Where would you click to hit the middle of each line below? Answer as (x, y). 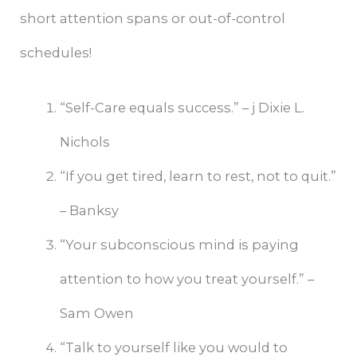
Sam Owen (96, 314)
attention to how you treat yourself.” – (186, 279)
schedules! (56, 52)
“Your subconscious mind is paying (179, 245)
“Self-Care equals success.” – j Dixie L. (182, 108)
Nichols (84, 142)
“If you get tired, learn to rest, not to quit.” (198, 177)
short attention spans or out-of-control (153, 18)
